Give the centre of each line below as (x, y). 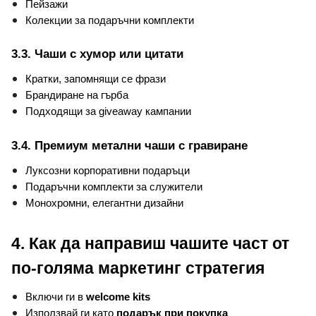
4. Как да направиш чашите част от (150, 244)
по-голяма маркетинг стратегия (138, 268)
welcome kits (118, 297)
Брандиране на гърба (77, 96)
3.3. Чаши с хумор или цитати (97, 54)
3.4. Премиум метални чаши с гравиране (129, 146)
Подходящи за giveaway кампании (108, 112)
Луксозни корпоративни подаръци (108, 171)
